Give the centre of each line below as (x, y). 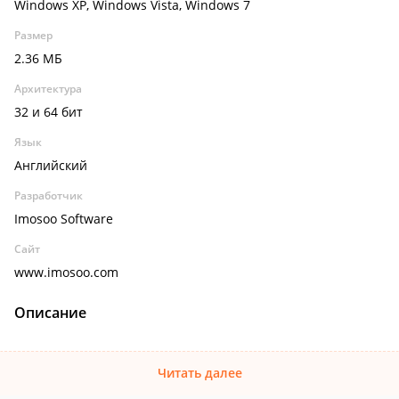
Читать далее (199, 373)
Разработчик (49, 195)
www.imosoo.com (66, 272)
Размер (33, 35)
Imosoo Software (64, 219)
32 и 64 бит (49, 112)
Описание (50, 313)
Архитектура (48, 89)
